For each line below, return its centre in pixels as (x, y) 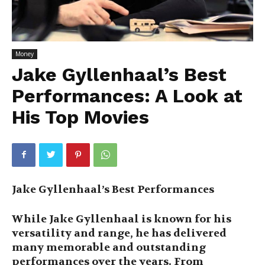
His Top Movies (80, 117)
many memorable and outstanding (109, 247)
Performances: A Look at (127, 96)
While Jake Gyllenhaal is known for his (122, 219)
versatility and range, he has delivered (119, 233)
